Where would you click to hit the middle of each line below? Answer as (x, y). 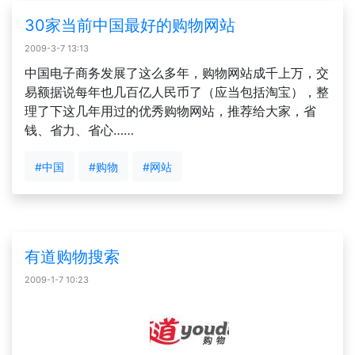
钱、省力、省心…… (79, 130)
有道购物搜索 (72, 257)
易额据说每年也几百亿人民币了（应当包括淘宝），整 (177, 92)
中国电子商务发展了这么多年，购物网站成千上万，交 (177, 73)
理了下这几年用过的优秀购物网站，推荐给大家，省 (170, 111)
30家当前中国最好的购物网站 (130, 25)
